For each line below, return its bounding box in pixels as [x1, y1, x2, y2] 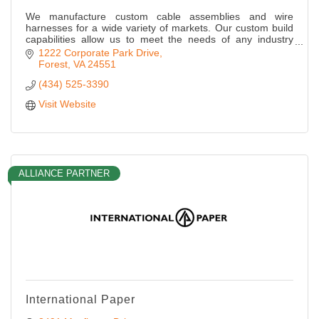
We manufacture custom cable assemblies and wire [26, 11, 293, 23]
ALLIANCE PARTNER [19, 167, 110, 179]
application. [26, 45, 77, 57]
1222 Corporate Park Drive [38, 46, 159, 58]
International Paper [26, 293, 135, 305]
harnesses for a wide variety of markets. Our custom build [26, 22, 293, 34]
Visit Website [38, 98, 96, 110]
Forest [38, 58, 68, 70]
